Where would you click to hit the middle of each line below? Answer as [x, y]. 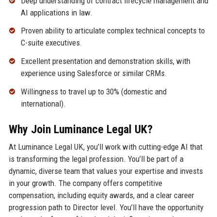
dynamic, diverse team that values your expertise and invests [106, 171]
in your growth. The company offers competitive [85, 183]
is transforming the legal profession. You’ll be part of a [96, 159]
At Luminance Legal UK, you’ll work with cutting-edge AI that [105, 147]
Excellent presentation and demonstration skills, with [105, 61]
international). [43, 104]
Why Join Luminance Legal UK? [80, 130]
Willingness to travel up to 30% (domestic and [93, 92]
